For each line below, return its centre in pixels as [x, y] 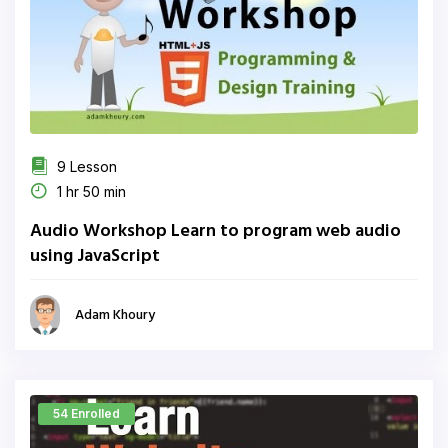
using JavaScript [95, 256]
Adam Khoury [115, 315]
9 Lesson [85, 166]
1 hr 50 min [89, 191]
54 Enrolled [86, 413]
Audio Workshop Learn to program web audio [215, 231]
